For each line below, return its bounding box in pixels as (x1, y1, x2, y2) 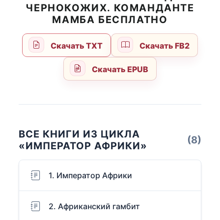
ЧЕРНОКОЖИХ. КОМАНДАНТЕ (26, 2, 194, 14)
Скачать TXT (49, 41, 103, 51)
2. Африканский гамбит (49, 201, 140, 212)
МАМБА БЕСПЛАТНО (52, 14, 168, 26)
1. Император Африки (49, 170, 132, 181)
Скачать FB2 (137, 41, 190, 51)
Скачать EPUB (90, 64, 148, 75)
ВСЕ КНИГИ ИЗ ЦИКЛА (19, 128, 140, 140)
